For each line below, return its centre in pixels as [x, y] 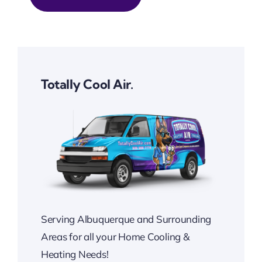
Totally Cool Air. [87, 85]
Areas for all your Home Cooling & [115, 237]
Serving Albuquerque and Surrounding [126, 219]
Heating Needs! [75, 254]
